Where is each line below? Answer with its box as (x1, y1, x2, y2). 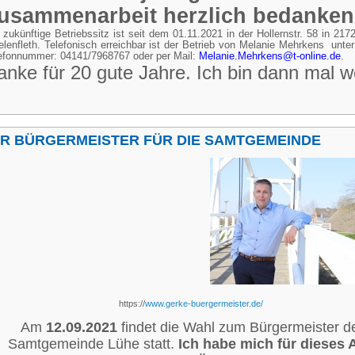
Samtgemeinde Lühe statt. (8, 336, 178, 352)
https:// (118, 299, 145, 308)
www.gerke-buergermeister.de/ (144, 299, 263, 308)
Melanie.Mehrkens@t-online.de (199, 51, 341, 62)
